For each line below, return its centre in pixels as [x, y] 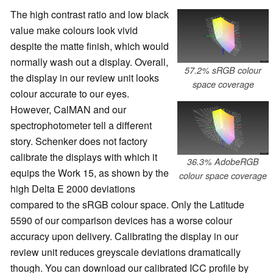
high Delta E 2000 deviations [73, 189]
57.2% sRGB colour [223, 70]
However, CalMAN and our [68, 110]
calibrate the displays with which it [84, 157]
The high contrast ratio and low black [90, 15]
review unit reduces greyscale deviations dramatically [126, 252]
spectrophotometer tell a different [81, 126]
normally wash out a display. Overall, [89, 62]
